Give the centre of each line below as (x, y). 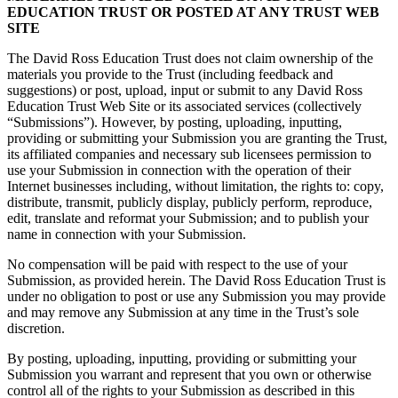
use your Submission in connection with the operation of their (179, 170)
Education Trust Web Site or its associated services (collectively (184, 106)
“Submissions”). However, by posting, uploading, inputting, (175, 122)
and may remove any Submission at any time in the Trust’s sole (183, 312)
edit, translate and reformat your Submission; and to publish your (188, 218)
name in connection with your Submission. (127, 234)
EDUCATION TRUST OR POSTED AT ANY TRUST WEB (193, 12)
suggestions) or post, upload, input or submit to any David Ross (185, 90)
